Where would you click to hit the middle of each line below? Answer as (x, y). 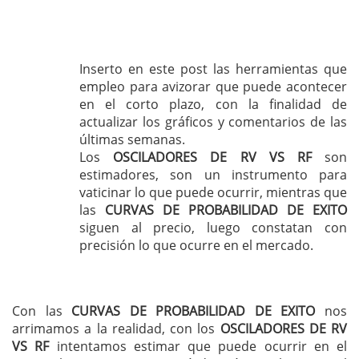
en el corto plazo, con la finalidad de (213, 104)
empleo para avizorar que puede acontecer (213, 86)
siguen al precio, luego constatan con (213, 227)
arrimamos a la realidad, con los (116, 328)
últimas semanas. (132, 139)
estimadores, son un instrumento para (213, 174)
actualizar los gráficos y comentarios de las (213, 121)
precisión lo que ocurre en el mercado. (196, 245)
